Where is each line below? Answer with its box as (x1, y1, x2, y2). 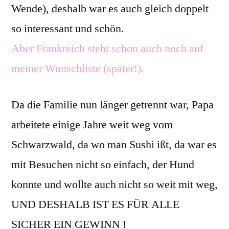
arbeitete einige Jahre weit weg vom (11, 117, 173, 132)
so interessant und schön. (11, 21, 124, 36)
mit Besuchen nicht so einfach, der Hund (11, 157, 194, 172)
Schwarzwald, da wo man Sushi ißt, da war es (11, 137, 217, 152)
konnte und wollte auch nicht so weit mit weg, (11, 177, 218, 192)
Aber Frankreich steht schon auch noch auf (11, 41, 203, 56)
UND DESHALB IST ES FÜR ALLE (11, 197, 179, 212)
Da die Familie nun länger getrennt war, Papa (11, 97, 214, 112)
